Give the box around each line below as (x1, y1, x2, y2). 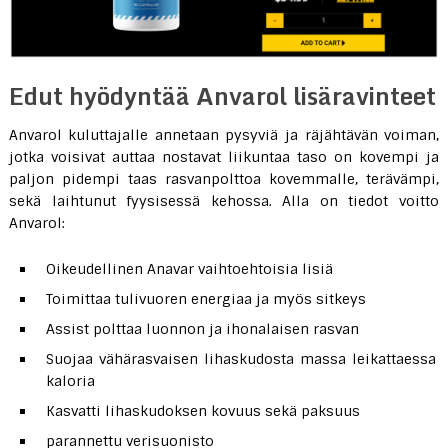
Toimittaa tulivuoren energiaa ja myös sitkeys (45, 290, 366, 309)
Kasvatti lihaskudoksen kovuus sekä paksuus (45, 402, 360, 421)
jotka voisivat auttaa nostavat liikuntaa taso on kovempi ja (8, 148, 440, 167)
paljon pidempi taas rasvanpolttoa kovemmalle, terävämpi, (8, 170, 440, 189)
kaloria (45, 372, 95, 391)
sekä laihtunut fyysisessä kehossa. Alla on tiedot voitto (8, 192, 440, 211)
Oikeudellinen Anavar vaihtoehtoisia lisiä (45, 260, 333, 279)
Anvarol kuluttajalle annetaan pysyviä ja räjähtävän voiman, (8, 126, 440, 145)
